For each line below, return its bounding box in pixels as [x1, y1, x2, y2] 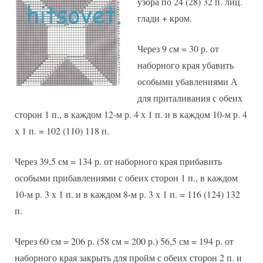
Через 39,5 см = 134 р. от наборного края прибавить [15, 154, 222, 167]
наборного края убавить [137, 58, 234, 71]
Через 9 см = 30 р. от [137, 42, 219, 55]
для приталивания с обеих [137, 91, 242, 104]
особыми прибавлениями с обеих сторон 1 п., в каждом [15, 171, 238, 184]
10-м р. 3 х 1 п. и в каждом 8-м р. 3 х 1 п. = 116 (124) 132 [15, 187, 240, 200]
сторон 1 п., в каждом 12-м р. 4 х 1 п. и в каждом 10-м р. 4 [15, 107, 247, 120]
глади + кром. [137, 11, 192, 24]
